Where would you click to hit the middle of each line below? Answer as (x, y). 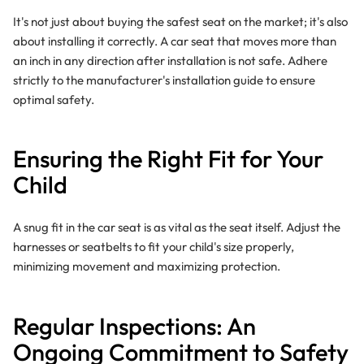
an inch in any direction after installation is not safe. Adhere (170, 60)
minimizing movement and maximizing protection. (146, 266)
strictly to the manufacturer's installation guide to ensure (164, 80)
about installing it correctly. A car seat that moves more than (174, 41)
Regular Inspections (114, 326)
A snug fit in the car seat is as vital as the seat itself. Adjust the (176, 227)
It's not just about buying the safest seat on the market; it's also (180, 21)
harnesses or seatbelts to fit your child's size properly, (153, 247)
